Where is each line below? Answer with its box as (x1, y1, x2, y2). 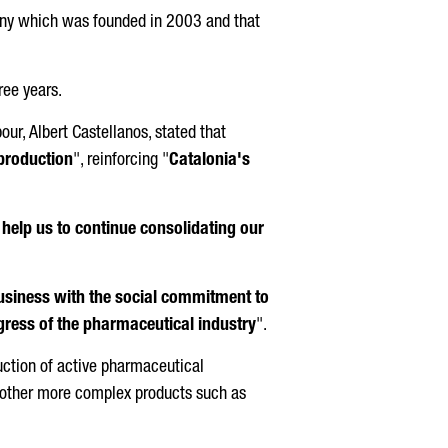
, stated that (148, 125, 226, 143)
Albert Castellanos (29, 125, 148, 143)
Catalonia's (169, 152, 250, 170)
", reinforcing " (73, 152, 169, 170)
